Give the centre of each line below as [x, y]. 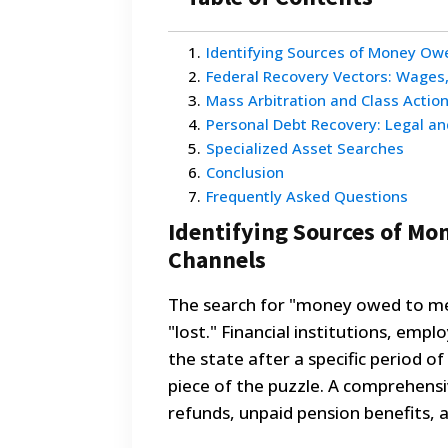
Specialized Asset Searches [305, 148]
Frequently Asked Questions [307, 196]
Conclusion [245, 172]
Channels [217, 260]
